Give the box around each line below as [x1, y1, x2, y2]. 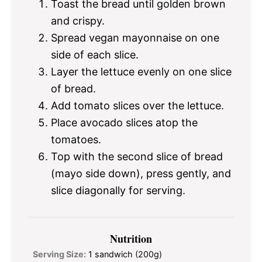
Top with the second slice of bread [51, 150, 223, 163]
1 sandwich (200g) [88, 249, 162, 260]
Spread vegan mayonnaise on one [51, 31, 219, 44]
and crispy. [51, 14, 105, 27]
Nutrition [110, 231, 152, 247]
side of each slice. [51, 48, 139, 61]
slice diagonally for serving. [51, 184, 185, 196]
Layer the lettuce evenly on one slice [51, 65, 232, 78]
